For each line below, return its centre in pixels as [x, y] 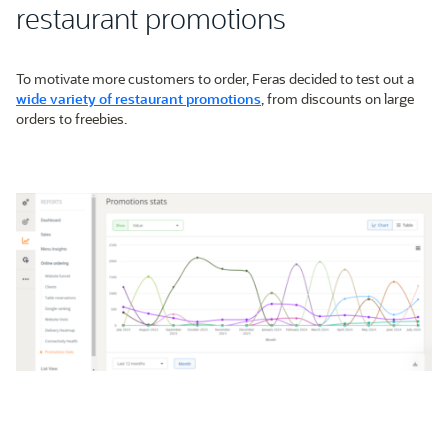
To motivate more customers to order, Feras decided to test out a [215, 79]
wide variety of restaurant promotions [138, 99]
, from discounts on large [337, 99]
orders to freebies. [71, 119]
